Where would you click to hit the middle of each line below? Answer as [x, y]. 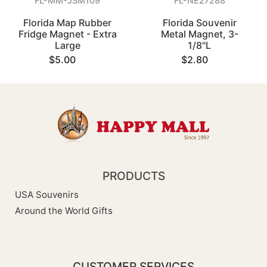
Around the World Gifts [64, 211]
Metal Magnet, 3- [199, 34]
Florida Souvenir [199, 23]
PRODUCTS [133, 176]
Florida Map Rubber [68, 23]
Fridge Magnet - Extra [67, 34]
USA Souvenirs [47, 195]
